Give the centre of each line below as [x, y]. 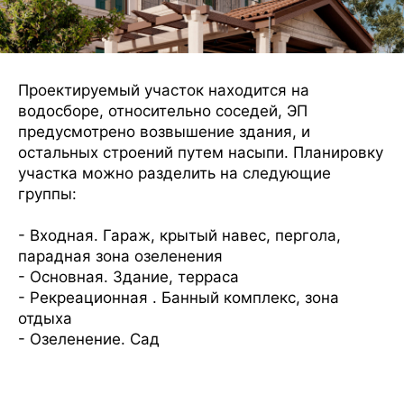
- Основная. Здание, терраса [129, 277]
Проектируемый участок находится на [164, 90]
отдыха [45, 318]
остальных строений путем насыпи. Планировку [201, 152]
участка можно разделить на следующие [174, 173]
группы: [47, 194]
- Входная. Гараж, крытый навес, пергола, [179, 235]
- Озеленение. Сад [89, 339]
